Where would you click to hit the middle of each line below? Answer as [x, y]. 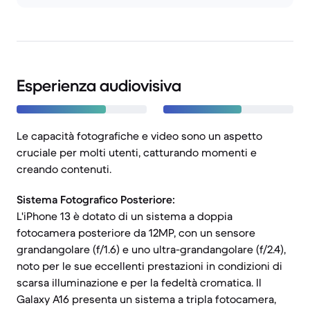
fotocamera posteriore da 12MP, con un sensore [136, 232]
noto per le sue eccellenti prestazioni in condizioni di [149, 266]
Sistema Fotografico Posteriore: [96, 199]
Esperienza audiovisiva [99, 86]
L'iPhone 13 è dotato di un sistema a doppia [125, 216]
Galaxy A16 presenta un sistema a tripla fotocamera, [146, 299]
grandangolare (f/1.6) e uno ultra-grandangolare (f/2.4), [151, 249]
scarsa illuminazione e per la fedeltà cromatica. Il [139, 282]
